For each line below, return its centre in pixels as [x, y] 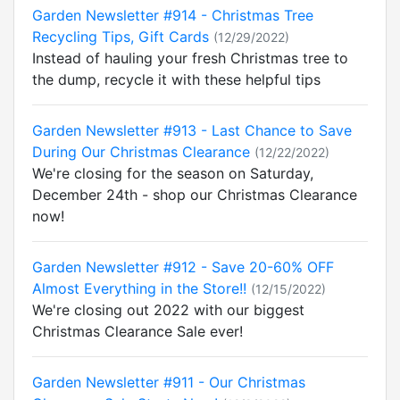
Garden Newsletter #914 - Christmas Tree [173, 15]
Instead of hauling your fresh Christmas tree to [190, 58]
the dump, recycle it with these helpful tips [176, 79]
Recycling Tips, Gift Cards [121, 37]
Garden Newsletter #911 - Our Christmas [169, 382]
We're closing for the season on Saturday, [173, 173]
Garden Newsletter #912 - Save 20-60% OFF [183, 267]
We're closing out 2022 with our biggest [168, 310]
